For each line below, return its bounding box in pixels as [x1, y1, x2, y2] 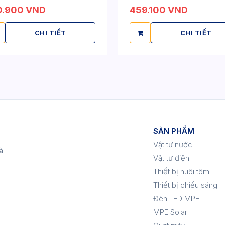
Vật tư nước [153, 140, 192, 149]
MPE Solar [153, 207, 187, 217]
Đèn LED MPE [153, 194, 199, 203]
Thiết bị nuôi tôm [153, 167, 209, 176]
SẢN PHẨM [153, 126, 194, 136]
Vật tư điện [153, 153, 189, 163]
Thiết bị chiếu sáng [153, 180, 217, 190]
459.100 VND [130, 5, 188, 15]
